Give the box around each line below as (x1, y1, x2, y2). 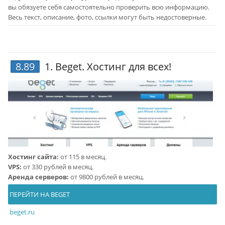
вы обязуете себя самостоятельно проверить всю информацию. (8, 2, 209, 12)
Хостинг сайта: (8, 152, 59, 161)
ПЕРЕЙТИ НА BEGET (8, 190, 70, 199)
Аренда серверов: (8, 172, 69, 181)
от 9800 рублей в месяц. (68, 172, 144, 181)
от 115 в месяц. (58, 152, 106, 161)
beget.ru (9, 207, 35, 216)
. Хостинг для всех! (81, 60, 171, 73)
